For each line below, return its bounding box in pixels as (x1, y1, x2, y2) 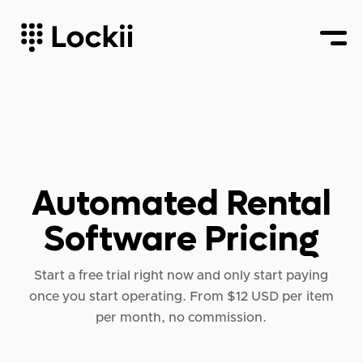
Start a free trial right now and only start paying (34, 269, 329, 283)
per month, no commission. (96, 311, 267, 325)
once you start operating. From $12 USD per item (29, 290, 334, 304)
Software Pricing (44, 216, 319, 263)
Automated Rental (32, 181, 331, 227)
